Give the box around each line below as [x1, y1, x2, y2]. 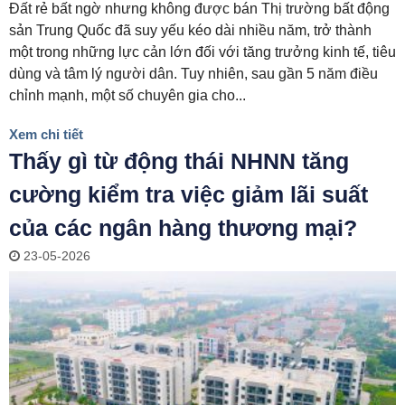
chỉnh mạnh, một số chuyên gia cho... [9, 87, 246, 103]
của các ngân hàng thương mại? [9, 214, 357, 240]
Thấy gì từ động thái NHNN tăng [9, 147, 349, 174]
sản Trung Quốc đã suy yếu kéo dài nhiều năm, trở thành [9, 22, 372, 38]
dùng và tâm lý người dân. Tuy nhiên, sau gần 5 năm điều [9, 65, 378, 81]
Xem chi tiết [9, 126, 83, 142]
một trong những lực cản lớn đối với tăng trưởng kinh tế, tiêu [9, 43, 396, 60]
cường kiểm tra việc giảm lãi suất [9, 181, 368, 207]
